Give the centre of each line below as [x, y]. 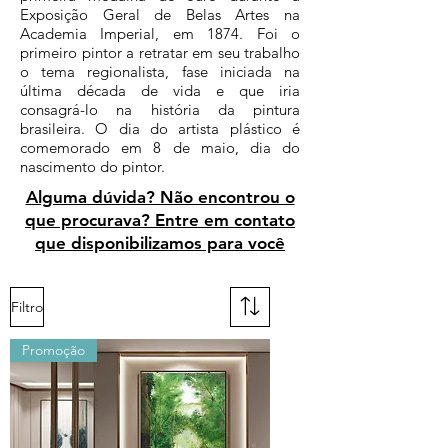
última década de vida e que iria [160, 90]
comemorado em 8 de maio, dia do [160, 147]
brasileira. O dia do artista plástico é [160, 128]
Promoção [53, 350]
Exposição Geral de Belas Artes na [160, 14]
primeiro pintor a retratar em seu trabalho [160, 52]
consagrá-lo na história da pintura [160, 109]
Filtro [27, 306]
